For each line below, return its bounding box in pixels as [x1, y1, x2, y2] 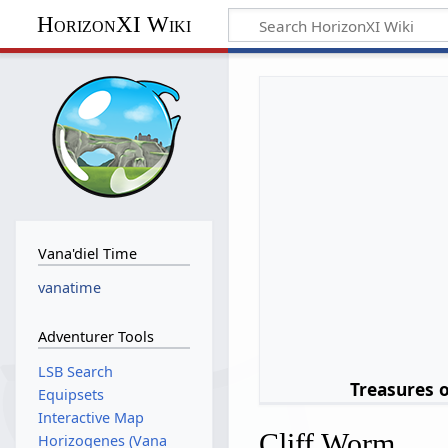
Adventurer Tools [37, 326, 154, 346]
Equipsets [37, 384, 104, 404]
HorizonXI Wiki [36, 11, 191, 37]
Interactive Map [37, 408, 144, 427]
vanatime [37, 278, 101, 298]
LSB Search [37, 361, 113, 381]
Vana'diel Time [37, 243, 137, 263]
